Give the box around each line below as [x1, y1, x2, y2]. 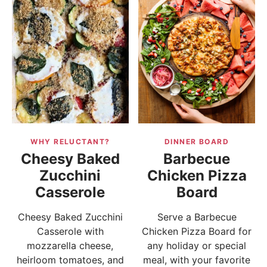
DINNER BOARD [164, 136, 229, 146]
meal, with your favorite [143, 253, 251, 266]
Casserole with [36, 225, 104, 237]
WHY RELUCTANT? [30, 136, 110, 146]
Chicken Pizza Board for [142, 225, 252, 237]
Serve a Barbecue [157, 210, 237, 223]
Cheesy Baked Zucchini [17, 210, 123, 223]
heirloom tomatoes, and [16, 253, 124, 266]
